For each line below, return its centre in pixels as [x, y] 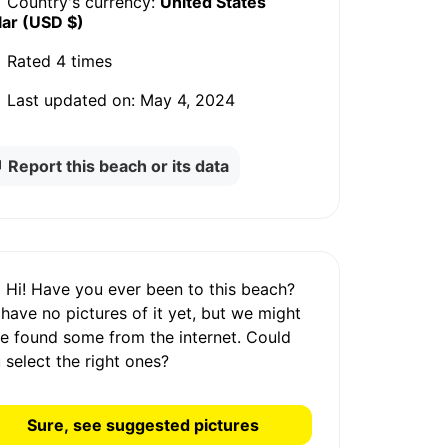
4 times [82, 61]
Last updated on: [69, 100]
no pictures [85, 313]
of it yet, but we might [217, 313]
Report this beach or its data [119, 165]
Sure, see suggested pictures [142, 425]
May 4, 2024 [185, 100]
